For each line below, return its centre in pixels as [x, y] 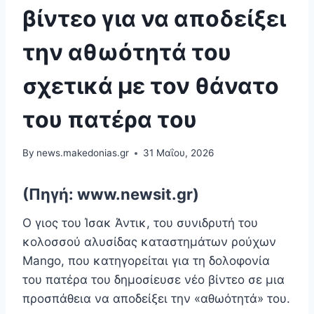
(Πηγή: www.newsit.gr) [111, 194]
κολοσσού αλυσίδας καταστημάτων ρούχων [149, 242]
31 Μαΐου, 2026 [179, 153]
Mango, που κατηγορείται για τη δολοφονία [146, 261]
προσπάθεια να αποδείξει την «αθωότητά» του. [156, 299]
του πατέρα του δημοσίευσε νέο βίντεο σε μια [153, 280]
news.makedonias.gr [83, 153]
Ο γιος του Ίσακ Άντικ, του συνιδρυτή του [140, 223]
